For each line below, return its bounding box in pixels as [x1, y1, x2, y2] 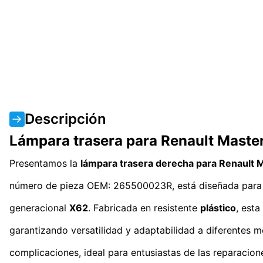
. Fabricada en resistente [88, 201, 200, 214]
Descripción [25, 110, 106, 127]
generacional [9, 201, 69, 214]
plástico [200, 201, 236, 214]
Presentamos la [9, 157, 80, 169]
